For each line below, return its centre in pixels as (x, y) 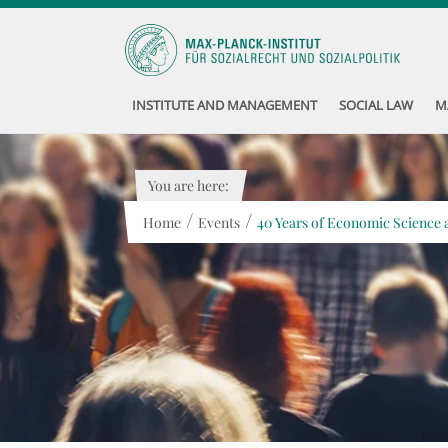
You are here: (188, 185)
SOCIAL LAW (375, 105)
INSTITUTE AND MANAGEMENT (224, 105)
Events (218, 222)
